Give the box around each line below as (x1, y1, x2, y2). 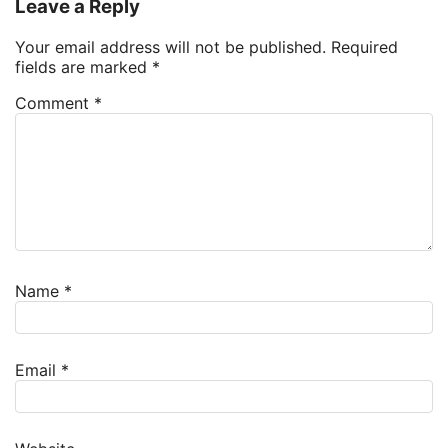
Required (331, 36, 398, 57)
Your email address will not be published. (15, 36, 326, 57)
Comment (15, 92, 94, 113)
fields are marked (15, 56, 152, 77)
